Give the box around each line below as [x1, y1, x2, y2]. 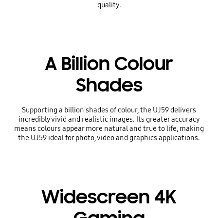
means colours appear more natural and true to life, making [14, 124, 204, 133]
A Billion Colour [45, 52, 173, 76]
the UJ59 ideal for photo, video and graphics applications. [18, 133, 200, 143]
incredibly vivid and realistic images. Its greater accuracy [18, 115, 200, 124]
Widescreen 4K [41, 185, 177, 209]
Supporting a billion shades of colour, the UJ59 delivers [22, 106, 196, 115]
